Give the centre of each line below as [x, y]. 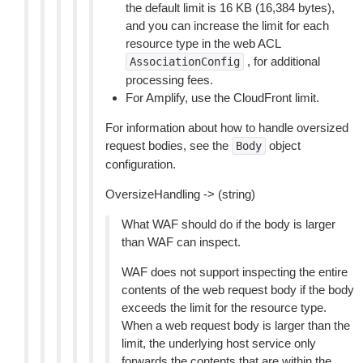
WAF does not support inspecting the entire [235, 272]
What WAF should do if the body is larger [228, 224]
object [283, 145]
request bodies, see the [169, 145]
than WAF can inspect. [181, 242]
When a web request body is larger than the [236, 325]
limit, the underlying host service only [219, 343]
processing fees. [169, 80]
